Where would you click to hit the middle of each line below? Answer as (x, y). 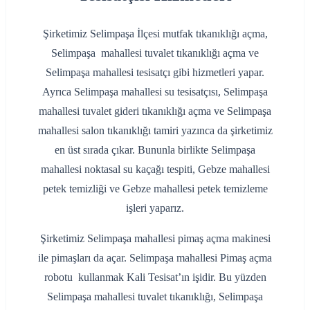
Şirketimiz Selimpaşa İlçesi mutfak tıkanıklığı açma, (155, 34)
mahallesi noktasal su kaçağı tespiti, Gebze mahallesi (155, 169)
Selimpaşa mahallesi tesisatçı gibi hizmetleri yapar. (155, 72)
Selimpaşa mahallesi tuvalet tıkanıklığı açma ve (155, 53)
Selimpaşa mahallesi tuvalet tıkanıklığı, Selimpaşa (155, 297)
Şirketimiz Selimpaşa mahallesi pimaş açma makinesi (155, 238)
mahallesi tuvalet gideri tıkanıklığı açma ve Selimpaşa (155, 111)
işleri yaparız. (155, 208)
